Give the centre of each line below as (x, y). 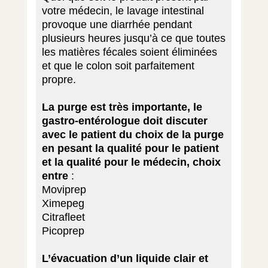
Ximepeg (63, 203)
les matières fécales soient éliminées (129, 52)
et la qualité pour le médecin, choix (131, 162)
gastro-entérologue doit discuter (124, 121)
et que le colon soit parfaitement (118, 66)
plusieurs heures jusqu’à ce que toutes (133, 38)
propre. (59, 79)
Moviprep (64, 189)
